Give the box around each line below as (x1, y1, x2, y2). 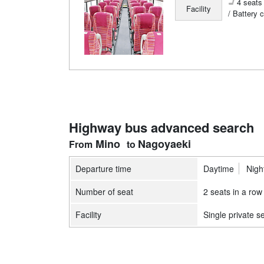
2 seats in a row (203, 185, 262, 197)
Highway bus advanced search (69, 117, 254, 137)
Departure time (75, 162, 131, 174)
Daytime (203, 162, 234, 174)
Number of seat (75, 185, 133, 197)
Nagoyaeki (138, 136, 192, 151)
